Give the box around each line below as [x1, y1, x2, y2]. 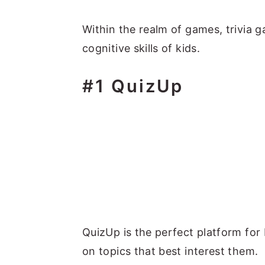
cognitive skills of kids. [82, 42, 200, 54]
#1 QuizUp [82, 76, 183, 96]
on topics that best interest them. [82, 245, 258, 257]
